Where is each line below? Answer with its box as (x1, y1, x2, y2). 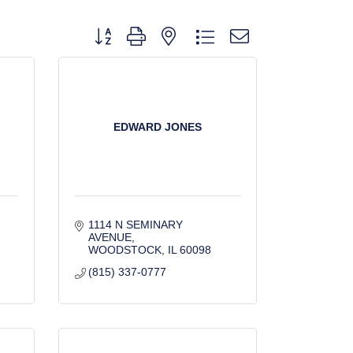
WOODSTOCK (88, 243, 162, 256)
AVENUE (88, 231, 132, 243)
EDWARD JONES (113, 120, 202, 133)
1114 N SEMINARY (88, 218, 183, 231)
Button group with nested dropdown (86, 24, 263, 37)
